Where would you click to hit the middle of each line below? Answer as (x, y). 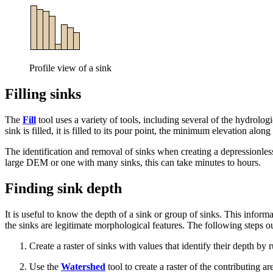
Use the (45, 266)
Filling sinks (43, 94)
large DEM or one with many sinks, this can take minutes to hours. (133, 162)
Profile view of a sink (70, 68)
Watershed (83, 266)
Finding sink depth (63, 188)
